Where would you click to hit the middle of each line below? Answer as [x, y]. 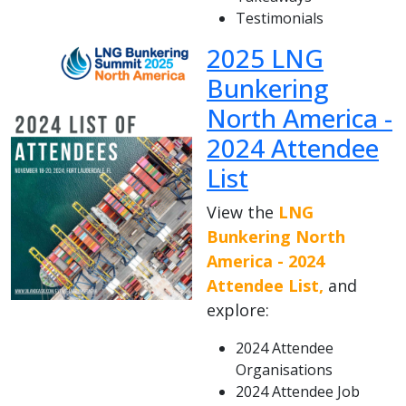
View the [242, 213]
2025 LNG [265, 58]
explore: [238, 310]
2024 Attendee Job [298, 392]
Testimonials [280, 19]
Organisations [284, 370]
